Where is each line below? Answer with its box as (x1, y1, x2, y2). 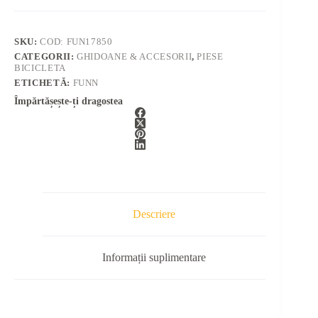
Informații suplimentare (102, 251, 207, 263)
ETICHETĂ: (14, 77, 73, 89)
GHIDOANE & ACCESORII (77, 51, 192, 62)
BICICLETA (14, 62, 66, 74)
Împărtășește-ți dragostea (14, 96, 123, 107)
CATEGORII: (14, 51, 77, 62)
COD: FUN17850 (40, 36, 113, 48)
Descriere (133, 208, 176, 221)
